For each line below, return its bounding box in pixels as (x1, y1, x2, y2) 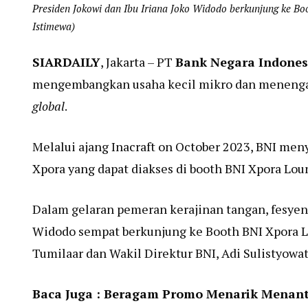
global (32, 97, 65, 114)
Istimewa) (32, 19, 75, 34)
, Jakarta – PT (100, 53, 175, 70)
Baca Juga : (32, 285, 104, 302)
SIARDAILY (32, 53, 100, 70)
